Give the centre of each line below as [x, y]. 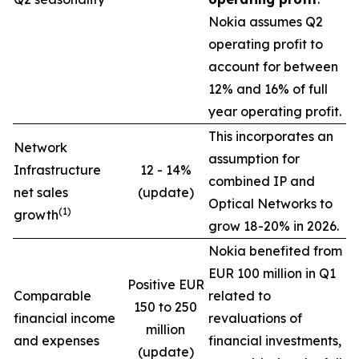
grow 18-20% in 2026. [274, 226]
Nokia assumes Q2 [266, 22]
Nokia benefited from [275, 251]
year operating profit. [275, 111]
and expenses [56, 341]
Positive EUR [165, 284]
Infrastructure [57, 170]
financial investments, [275, 341]
